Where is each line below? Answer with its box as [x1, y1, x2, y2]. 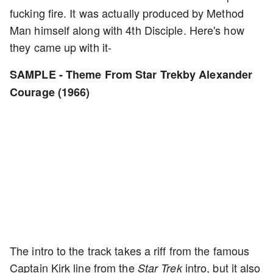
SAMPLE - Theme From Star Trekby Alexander [10, 66, 253, 82]
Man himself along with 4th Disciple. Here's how [10, 22, 244, 38]
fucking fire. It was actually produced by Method [10, 5, 244, 21]
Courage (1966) [10, 84, 90, 100]
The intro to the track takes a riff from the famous [10, 243, 250, 258]
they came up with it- [10, 39, 112, 55]
